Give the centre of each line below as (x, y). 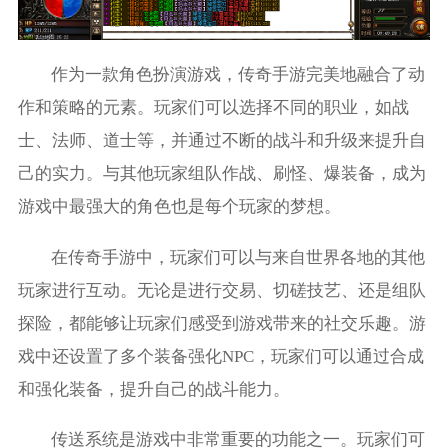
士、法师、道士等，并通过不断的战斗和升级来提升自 (221, 140)
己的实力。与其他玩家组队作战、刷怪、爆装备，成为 (221, 173)
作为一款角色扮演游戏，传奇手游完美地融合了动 (238, 74)
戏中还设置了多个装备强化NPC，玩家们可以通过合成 (220, 356)
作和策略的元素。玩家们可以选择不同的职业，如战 (213, 107)
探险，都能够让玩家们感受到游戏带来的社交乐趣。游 (221, 323)
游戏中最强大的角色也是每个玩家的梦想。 (179, 206)
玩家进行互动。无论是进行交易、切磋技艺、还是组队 (221, 290)
